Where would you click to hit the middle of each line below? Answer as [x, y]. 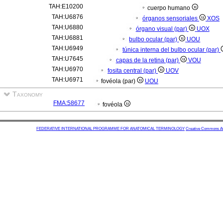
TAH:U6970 [67, 69]
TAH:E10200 [66, 6]
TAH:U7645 [67, 59]
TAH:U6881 [67, 38]
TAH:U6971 [67, 80]
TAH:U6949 [67, 48]
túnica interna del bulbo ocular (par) [171, 50]
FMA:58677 [69, 103]
